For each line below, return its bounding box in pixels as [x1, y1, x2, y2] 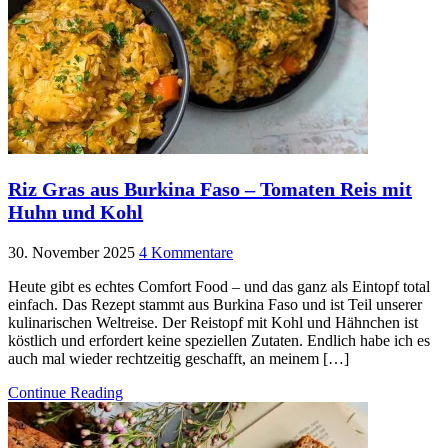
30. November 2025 [8, 244, 135, 262]
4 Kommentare [139, 244, 233, 262]
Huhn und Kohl [8, 201, 143, 224]
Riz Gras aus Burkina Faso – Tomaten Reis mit [8, 178, 412, 201]
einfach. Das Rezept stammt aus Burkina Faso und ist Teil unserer [8, 296, 422, 314]
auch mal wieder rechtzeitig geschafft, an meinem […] [8, 350, 349, 368]
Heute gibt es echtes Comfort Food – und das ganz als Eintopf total [8, 278, 430, 296]
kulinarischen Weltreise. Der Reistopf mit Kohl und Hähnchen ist [8, 314, 418, 332]
